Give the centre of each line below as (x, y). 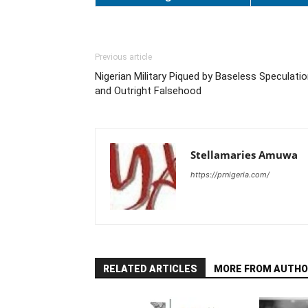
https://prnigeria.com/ (230, 174)
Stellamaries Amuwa (244, 154)
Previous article (123, 57)
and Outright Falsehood (148, 90)
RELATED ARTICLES (150, 268)
